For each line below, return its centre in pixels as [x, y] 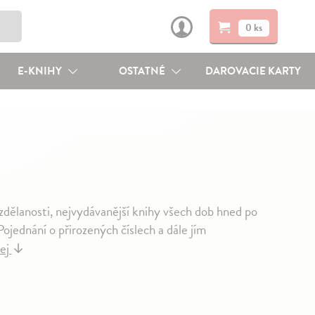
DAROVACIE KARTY [253, 71]
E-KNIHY [40, 71]
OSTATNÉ [143, 71]
